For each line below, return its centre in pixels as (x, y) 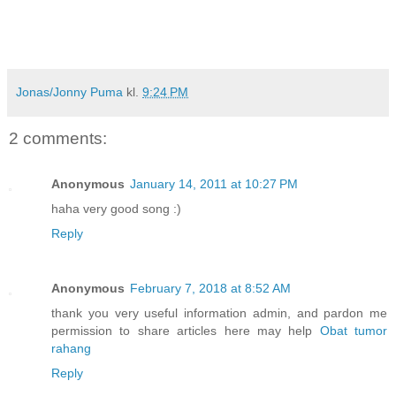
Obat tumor (353, 331)
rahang (71, 349)
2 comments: (58, 138)
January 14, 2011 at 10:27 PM (214, 184)
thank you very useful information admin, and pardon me (219, 313)
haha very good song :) (116, 209)
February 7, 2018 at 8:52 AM (210, 289)
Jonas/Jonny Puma (69, 91)
